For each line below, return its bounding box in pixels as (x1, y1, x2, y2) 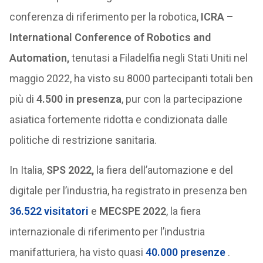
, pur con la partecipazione (121, 93, 242, 106)
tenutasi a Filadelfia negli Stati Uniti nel (69, 52, 248, 65)
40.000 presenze (145, 246, 225, 259)
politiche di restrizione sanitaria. (9, 134, 157, 147)
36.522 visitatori (9, 205, 89, 218)
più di (9, 93, 36, 106)
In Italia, (9, 164, 46, 177)
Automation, (9, 52, 69, 65)
